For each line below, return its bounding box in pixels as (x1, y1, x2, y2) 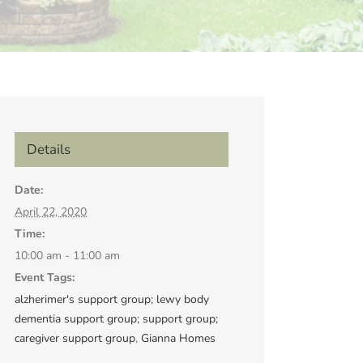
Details (27, 139, 70, 159)
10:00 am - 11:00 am (15, 247, 120, 263)
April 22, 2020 (15, 203, 87, 220)
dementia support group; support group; (15, 310, 218, 327)
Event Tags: (15, 269, 75, 285)
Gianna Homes (141, 330, 216, 346)
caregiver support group (15, 330, 135, 346)
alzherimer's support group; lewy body (15, 291, 209, 307)
